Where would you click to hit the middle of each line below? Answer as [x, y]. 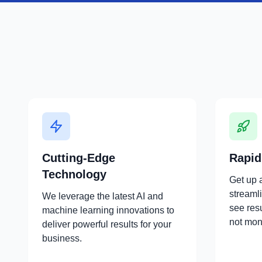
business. [62, 238]
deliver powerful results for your [107, 224]
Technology [74, 174]
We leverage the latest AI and [103, 196]
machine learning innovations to [108, 210]
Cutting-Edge [79, 158]
